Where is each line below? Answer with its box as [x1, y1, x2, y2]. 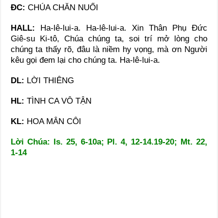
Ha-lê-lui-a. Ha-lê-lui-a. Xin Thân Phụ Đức [40, 23, 207, 33]
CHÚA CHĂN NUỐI [25, 2, 99, 12]
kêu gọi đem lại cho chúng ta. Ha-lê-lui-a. [11, 55, 161, 65]
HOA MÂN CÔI [24, 116, 82, 126]
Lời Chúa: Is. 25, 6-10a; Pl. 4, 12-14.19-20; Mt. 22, [11, 137, 207, 146]
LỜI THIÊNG [27, 75, 74, 85]
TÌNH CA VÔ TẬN [27, 96, 92, 106]
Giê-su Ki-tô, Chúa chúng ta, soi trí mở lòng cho [11, 34, 207, 43]
